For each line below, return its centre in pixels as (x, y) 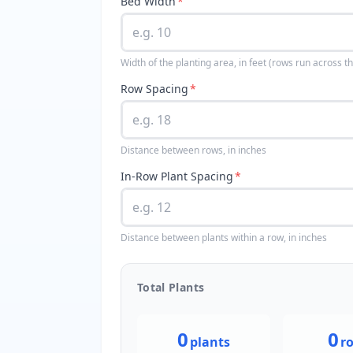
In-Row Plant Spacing (177, 176)
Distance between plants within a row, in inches (224, 238)
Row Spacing (154, 89)
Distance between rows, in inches (193, 150)
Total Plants (171, 287)
